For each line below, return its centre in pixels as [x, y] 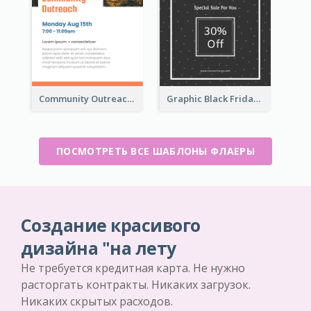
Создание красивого [111, 225]
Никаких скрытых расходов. [97, 301]
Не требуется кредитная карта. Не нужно [133, 268]
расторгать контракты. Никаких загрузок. [136, 284]
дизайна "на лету [99, 248]
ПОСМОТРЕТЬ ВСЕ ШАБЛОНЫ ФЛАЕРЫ [155, 151]
